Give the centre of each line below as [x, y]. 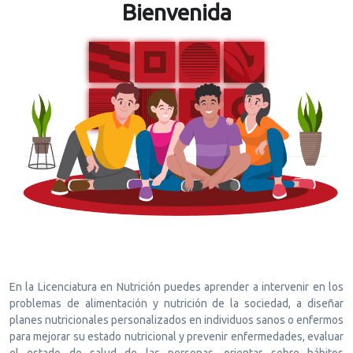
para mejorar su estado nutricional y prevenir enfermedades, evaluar [176, 336]
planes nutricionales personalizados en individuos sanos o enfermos [176, 320]
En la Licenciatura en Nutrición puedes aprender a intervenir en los [176, 286]
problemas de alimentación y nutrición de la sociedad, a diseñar [176, 303]
